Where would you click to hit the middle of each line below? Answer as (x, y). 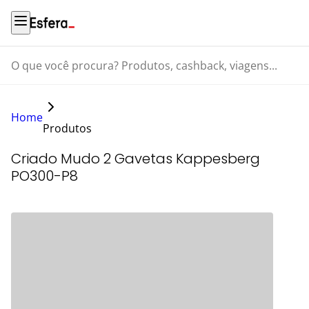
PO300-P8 (44, 176)
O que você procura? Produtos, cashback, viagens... (123, 72)
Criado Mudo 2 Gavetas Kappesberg (136, 159)
